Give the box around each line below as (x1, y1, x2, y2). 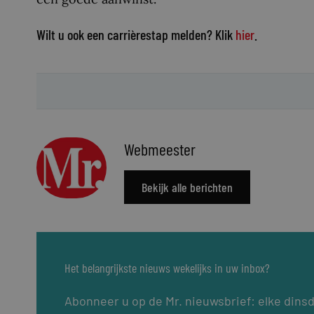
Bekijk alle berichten (142, 179, 233, 195)
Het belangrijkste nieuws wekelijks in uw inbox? (64, 259, 270, 275)
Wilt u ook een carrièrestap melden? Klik (36, 25, 235, 43)
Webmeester (124, 138, 196, 159)
